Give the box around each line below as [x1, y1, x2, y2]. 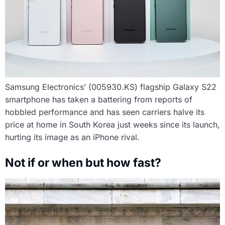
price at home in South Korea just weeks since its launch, [5, 119, 220, 130]
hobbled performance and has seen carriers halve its [5, 106, 204, 117]
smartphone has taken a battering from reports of [5, 94, 192, 104]
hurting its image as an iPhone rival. [5, 132, 140, 142]
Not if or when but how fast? [5, 155, 161, 170]
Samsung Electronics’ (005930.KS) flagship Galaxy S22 [5, 81, 216, 92]
